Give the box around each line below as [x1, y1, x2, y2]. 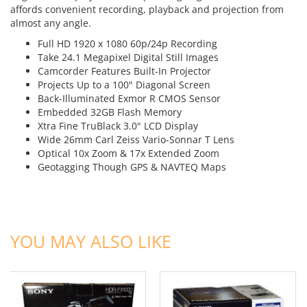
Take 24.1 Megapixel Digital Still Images [38, 51, 219, 64]
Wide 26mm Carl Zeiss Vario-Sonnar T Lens [38, 133, 234, 147]
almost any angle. [10, 16, 91, 30]
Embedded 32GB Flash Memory [38, 106, 182, 119]
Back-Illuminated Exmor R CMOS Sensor [38, 92, 221, 106]
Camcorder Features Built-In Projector [38, 64, 211, 78]
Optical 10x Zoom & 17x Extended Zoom [38, 147, 219, 160]
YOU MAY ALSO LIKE [10, 230, 171, 254]
